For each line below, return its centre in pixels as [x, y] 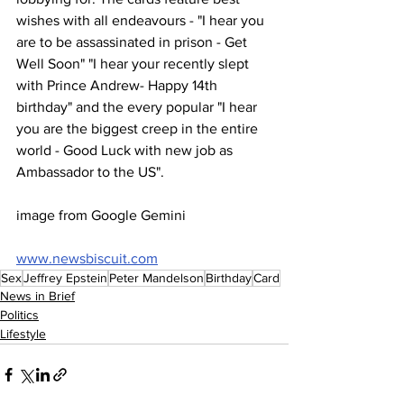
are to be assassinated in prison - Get [133, 42]
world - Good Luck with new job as [126, 150]
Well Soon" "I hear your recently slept [134, 64]
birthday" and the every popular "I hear [138, 107]
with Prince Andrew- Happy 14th [119, 85]
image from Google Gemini [101, 215]
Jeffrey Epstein [65, 278]
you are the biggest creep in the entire [139, 129]
